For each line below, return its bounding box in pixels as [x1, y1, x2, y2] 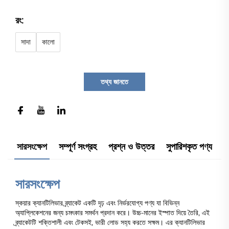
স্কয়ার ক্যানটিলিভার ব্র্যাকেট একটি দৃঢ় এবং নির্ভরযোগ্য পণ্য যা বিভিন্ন [15, 198, 179, 208]
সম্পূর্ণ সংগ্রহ [59, 141, 97, 153]
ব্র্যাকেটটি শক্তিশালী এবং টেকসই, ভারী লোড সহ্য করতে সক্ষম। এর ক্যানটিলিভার [15, 218, 205, 227]
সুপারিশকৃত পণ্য [166, 141, 212, 153]
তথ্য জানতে [101, 77, 128, 87]
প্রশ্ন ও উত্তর [108, 141, 154, 153]
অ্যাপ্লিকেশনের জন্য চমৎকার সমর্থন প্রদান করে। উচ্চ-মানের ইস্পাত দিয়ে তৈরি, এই [15, 208, 210, 218]
